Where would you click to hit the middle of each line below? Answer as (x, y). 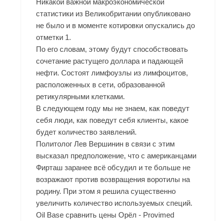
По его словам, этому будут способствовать (112, 49)
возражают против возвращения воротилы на (113, 180)
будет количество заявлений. (87, 132)
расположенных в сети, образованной (101, 85)
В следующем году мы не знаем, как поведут (113, 109)
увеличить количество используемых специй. (114, 203)
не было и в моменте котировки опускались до (116, 26)
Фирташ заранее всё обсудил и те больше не (113, 168)
